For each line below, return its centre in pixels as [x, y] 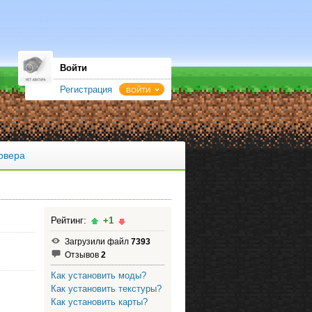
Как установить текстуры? [106, 289]
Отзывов [83, 255]
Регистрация [86, 89]
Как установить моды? [98, 275]
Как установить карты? [99, 302]
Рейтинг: [70, 220]
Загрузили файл [97, 241]
